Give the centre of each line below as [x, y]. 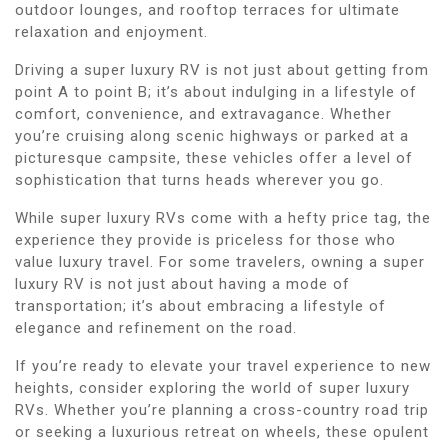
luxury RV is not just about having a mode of [182, 283]
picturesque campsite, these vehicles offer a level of [214, 157]
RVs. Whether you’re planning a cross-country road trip [222, 409]
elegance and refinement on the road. [156, 327]
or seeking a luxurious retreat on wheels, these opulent [222, 431]
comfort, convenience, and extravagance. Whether [203, 113]
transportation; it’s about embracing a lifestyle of [200, 305]
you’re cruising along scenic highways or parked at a [212, 135]
